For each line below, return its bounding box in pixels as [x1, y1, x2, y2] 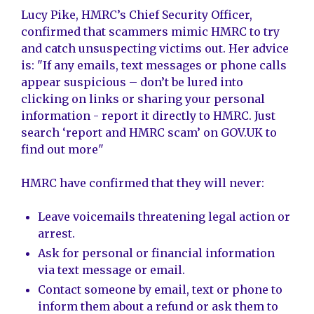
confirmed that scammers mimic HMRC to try [21, 25, 280, 39]
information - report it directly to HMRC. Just [21, 109, 275, 123]
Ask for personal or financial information [38, 246, 275, 261]
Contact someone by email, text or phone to [38, 282, 282, 297]
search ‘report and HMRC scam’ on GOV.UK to [21, 125, 277, 140]
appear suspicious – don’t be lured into [21, 75, 243, 90]
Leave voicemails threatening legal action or [38, 210, 290, 224]
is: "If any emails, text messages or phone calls [21, 58, 287, 73]
